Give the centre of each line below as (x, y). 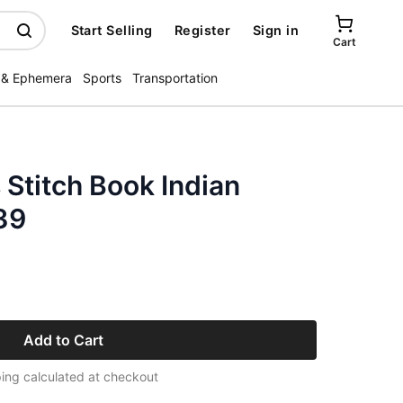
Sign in (275, 30)
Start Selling (112, 30)
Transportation (175, 78)
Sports (102, 78)
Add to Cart (63, 340)
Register (202, 30)
